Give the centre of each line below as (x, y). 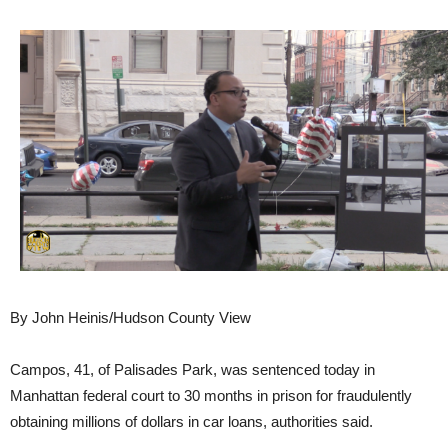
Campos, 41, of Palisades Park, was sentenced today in (192, 370)
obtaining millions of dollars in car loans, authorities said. (191, 422)
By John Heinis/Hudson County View (130, 318)
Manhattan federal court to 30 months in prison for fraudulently (211, 396)
